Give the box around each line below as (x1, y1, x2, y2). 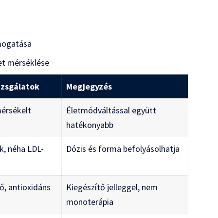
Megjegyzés (66, 80, 112, 92)
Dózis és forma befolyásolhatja (66, 143, 180, 154)
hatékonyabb (66, 119, 114, 130)
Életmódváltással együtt (66, 104, 157, 116)
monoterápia (66, 196, 114, 207)
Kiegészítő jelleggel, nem (66, 181, 158, 193)
